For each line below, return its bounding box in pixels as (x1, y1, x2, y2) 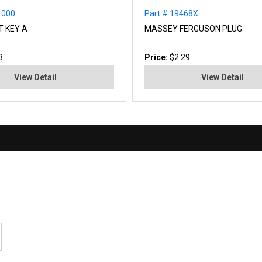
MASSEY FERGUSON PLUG (144, 23, 242, 33)
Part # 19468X (144, 8, 198, 18)
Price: (144, 52, 170, 62)
